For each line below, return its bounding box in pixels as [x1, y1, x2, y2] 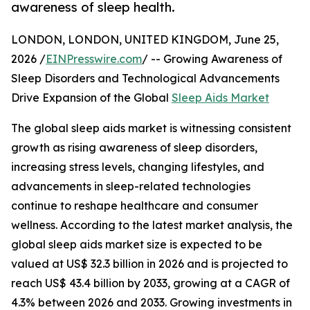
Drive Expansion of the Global [11, 91, 172, 105]
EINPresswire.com [46, 52, 142, 66]
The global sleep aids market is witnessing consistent [11, 121, 291, 136]
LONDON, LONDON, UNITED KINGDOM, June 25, [11, 33, 279, 47]
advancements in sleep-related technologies [11, 179, 250, 194]
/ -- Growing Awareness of [142, 52, 282, 66]
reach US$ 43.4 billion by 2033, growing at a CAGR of [11, 276, 290, 291]
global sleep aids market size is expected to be [11, 237, 262, 252]
